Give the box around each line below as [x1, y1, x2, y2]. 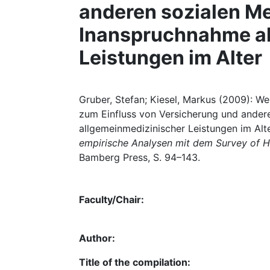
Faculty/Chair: [79, 193, 144, 206]
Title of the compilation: [79, 256, 190, 268]
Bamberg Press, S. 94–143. [79, 151, 200, 163]
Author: [79, 232, 115, 244]
